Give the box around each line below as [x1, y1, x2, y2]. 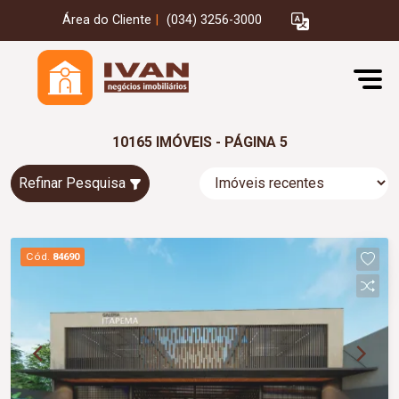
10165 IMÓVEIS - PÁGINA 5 [111, 134, 288, 151]
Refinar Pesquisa [19, 175, 129, 191]
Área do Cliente [62, 12, 151, 28]
